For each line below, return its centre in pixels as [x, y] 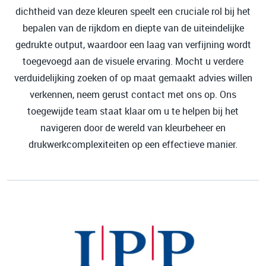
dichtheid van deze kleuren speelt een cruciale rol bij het [133, 11]
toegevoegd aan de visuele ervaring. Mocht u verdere [133, 61]
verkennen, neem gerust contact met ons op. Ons [133, 94]
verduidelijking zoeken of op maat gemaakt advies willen [133, 78]
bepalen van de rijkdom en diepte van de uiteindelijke [133, 28]
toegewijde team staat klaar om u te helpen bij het [133, 111]
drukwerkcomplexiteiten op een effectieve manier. [133, 144]
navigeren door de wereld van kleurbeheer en [133, 128]
